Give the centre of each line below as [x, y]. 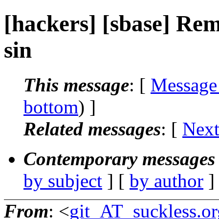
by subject [63, 180]
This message [76, 85]
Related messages [92, 129]
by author [166, 180]
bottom [51, 107]
